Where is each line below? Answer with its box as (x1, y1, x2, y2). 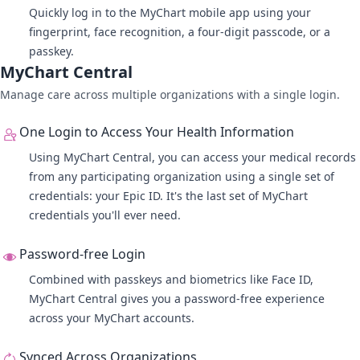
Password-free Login (19, 245, 145, 263)
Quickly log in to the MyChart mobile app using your (29, 5, 311, 20)
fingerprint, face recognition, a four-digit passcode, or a (29, 24, 330, 39)
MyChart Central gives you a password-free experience (29, 291, 325, 306)
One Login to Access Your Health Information (19, 123, 294, 141)
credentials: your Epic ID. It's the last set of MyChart (29, 188, 308, 203)
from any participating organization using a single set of (29, 169, 334, 184)
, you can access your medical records (152, 149, 356, 165)
